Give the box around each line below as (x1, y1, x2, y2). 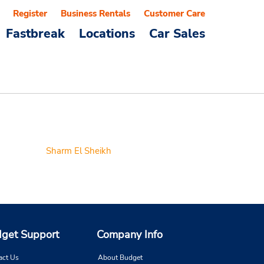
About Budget (98, 253, 143, 263)
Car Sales (149, 25, 205, 42)
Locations (79, 25, 135, 42)
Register (13, 8, 47, 19)
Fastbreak (6, 25, 65, 42)
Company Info (97, 227, 163, 242)
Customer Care (144, 8, 205, 19)
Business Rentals (61, 8, 130, 19)
